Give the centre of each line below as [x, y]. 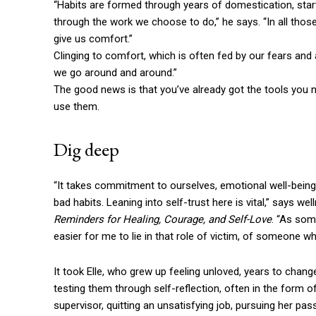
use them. [77, 107]
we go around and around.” [115, 73]
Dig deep [86, 150]
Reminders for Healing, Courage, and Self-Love [163, 220]
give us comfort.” [93, 39]
